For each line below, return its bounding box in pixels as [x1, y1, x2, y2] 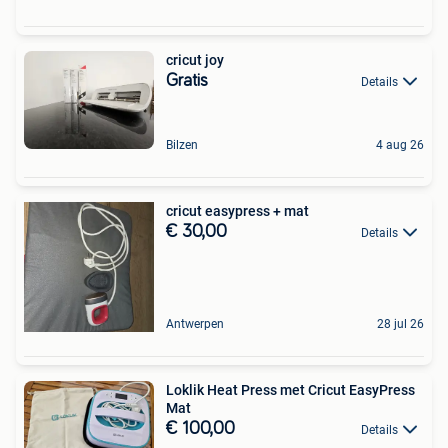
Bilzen [166, 137, 198, 152]
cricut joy [166, 52, 224, 68]
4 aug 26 [376, 137, 424, 152]
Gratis [166, 72, 208, 90]
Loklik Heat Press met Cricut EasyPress [166, 381, 415, 398]
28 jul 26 [377, 316, 424, 331]
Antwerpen [166, 316, 224, 331]
